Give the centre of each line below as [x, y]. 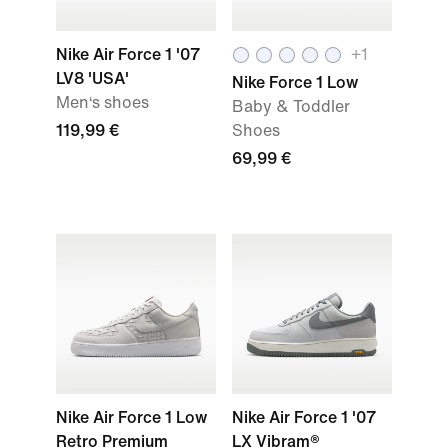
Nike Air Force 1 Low [131, 417]
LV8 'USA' [92, 78]
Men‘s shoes [102, 102]
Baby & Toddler [291, 106]
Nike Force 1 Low [295, 82]
